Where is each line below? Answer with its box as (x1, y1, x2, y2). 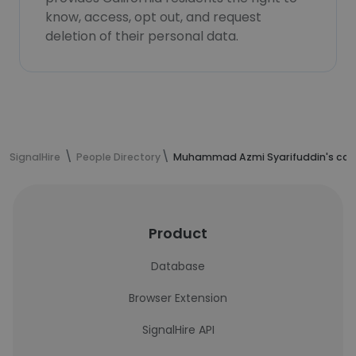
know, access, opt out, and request (45, 8, 261, 26)
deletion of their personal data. (45, 27, 238, 45)
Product (149, 223, 207, 243)
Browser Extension (129, 290, 227, 306)
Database (151, 258, 205, 274)
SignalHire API (141, 322, 215, 338)
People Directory (76, 150, 161, 164)
